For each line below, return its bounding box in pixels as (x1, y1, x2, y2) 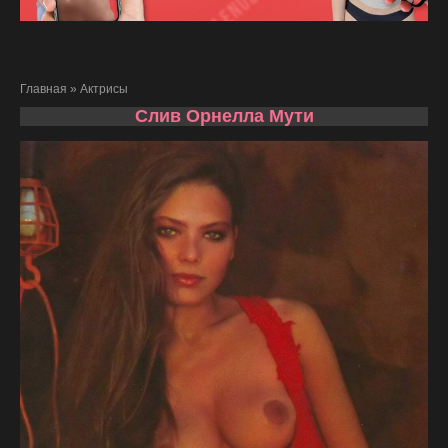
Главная (20, 82, 67, 97)
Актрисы (80, 82, 128, 97)
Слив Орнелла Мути (134, 106, 314, 127)
